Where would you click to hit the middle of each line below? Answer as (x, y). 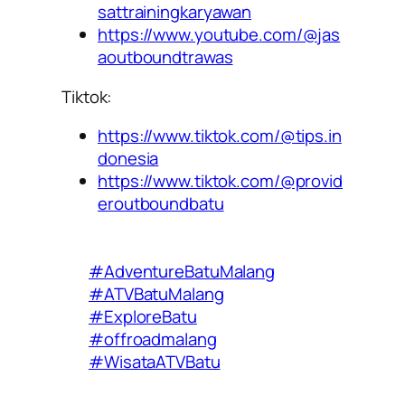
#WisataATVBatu (155, 362)
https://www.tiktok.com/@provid (220, 181)
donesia (128, 159)
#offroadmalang (153, 339)
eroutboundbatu (161, 204)
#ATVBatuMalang (156, 294)
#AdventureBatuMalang (182, 272)
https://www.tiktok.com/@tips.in (220, 136)
